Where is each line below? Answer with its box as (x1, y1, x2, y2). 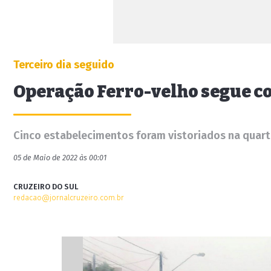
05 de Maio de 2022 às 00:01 (13, 153, 106, 162)
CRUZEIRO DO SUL (13, 182, 79, 191)
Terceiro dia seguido (13, 58, 114, 71)
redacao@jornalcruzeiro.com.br (13, 193, 124, 202)
